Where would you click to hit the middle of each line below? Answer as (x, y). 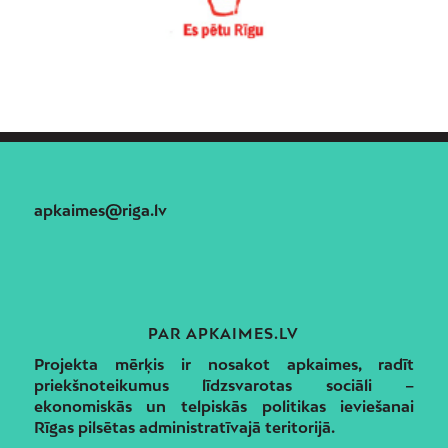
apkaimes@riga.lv (100, 210)
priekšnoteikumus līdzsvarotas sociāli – (224, 384)
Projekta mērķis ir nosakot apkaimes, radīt (224, 363)
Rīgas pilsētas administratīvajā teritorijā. (184, 426)
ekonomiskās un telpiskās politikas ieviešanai (224, 405)
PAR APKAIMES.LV (224, 333)
